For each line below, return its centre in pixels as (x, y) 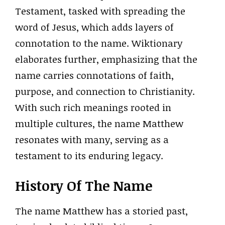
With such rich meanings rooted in (93, 107)
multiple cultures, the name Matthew (99, 124)
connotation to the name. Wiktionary (99, 43)
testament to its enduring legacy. (89, 156)
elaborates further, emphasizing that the (106, 59)
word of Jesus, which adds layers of (94, 27)
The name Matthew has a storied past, (101, 211)
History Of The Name (84, 185)
